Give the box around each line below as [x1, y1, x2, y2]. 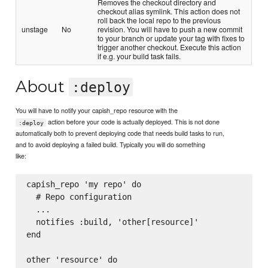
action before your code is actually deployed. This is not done [46, 117, 220, 127]
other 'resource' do [26, 255, 117, 265]
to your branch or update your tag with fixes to [98, 33, 245, 44]
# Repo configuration [26, 192, 132, 202]
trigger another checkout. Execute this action [98, 42, 242, 53]
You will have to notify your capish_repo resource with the [16, 105, 178, 115]
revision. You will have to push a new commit [98, 24, 243, 35]
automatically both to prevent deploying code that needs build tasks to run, [16, 128, 225, 138]
